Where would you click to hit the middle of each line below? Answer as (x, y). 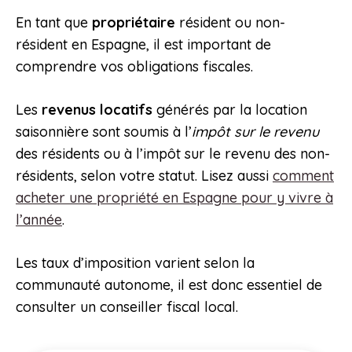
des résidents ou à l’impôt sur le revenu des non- (173, 154)
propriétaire (132, 23)
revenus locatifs (97, 110)
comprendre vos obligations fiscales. (134, 67)
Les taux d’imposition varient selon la (135, 263)
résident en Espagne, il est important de (143, 45)
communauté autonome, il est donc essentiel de (169, 285)
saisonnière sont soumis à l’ (104, 132)
